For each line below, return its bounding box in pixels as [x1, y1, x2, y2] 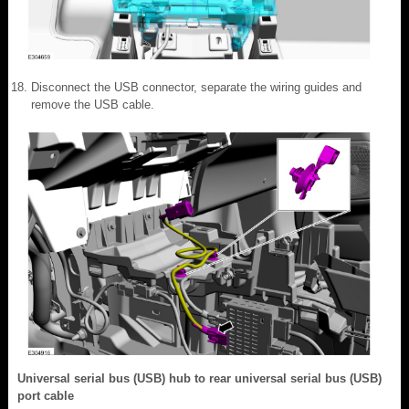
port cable [17, 388, 74, 403]
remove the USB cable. [31, 97, 154, 111]
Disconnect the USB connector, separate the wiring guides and [31, 79, 362, 94]
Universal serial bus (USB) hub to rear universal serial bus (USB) [17, 371, 382, 385]
